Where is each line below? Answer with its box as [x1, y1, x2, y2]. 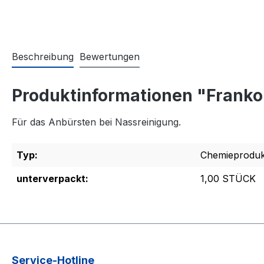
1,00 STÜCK [200, 173, 256, 185]
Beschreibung [12, 51, 74, 63]
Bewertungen [80, 51, 140, 63]
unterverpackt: [16, 173, 88, 185]
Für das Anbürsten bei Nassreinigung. [12, 116, 181, 128]
